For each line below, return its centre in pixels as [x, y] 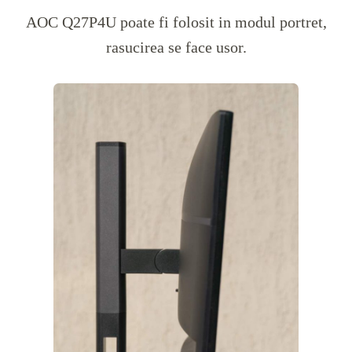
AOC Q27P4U [71, 22]
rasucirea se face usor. [176, 48]
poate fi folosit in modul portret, [221, 22]
